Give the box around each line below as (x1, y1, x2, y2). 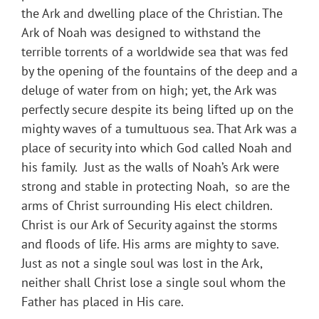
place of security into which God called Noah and (21, 140, 292, 157)
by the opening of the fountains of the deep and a (21, 63, 298, 80)
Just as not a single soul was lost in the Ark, (21, 255, 262, 272)
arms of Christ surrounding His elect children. (21, 197, 272, 214)
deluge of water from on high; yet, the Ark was (21, 82, 277, 99)
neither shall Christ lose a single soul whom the (21, 274, 286, 291)
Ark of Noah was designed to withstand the (21, 24, 261, 41)
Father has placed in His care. (21, 293, 184, 310)
